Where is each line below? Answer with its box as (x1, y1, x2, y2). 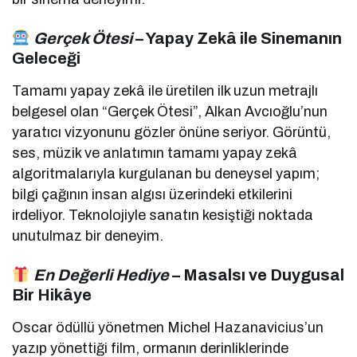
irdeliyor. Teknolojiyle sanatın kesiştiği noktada (12, 207, 314, 224)
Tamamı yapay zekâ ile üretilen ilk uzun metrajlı (12, 83, 319, 100)
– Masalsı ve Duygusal (168, 266, 344, 284)
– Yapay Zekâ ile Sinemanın (131, 29, 342, 48)
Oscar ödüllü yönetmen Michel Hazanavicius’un (12, 320, 324, 336)
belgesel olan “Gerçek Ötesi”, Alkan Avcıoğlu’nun (12, 104, 328, 120)
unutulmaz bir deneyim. (12, 228, 164, 245)
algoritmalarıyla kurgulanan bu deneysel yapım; (12, 166, 320, 182)
